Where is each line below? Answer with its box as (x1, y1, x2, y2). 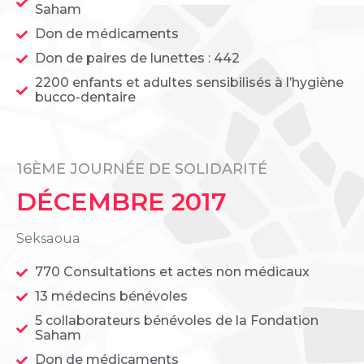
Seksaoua (16, 231, 80, 247)
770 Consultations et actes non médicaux (34, 264, 310, 280)
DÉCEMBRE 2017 (16, 187, 227, 218)
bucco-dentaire (34, 89, 136, 106)
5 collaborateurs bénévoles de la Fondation (34, 313, 318, 329)
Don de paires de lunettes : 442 (34, 50, 240, 67)
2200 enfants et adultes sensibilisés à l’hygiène (34, 75, 344, 91)
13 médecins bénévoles (34, 288, 188, 305)
